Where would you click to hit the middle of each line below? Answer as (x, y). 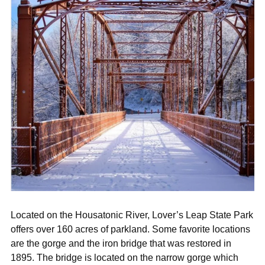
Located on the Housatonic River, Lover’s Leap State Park (132, 214)
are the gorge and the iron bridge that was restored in (121, 243)
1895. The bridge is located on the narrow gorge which (125, 257)
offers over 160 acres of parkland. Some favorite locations (130, 229)
